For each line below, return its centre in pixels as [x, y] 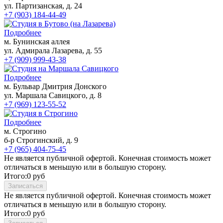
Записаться [25, 186]
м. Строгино [25, 131]
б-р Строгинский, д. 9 [41, 140]
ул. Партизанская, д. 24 [43, 6]
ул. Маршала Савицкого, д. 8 [53, 96]
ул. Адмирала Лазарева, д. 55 [53, 51]
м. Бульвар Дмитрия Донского [55, 87]
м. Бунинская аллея [37, 42]
